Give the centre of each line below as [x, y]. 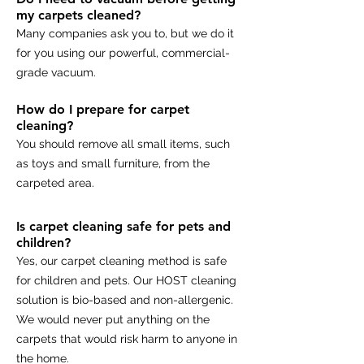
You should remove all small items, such [123, 144]
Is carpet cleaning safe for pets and [123, 226]
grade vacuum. [56, 72]
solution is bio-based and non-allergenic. [125, 300]
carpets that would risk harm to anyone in [127, 339]
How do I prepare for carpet [103, 109]
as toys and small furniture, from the [113, 163]
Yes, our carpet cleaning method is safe [121, 261]
